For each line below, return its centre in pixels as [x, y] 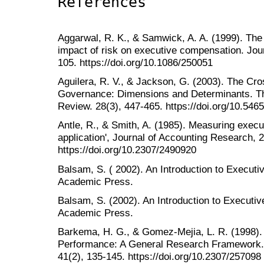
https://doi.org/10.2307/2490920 [127, 150]
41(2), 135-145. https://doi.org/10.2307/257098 [159, 256]
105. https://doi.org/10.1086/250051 [135, 63]
